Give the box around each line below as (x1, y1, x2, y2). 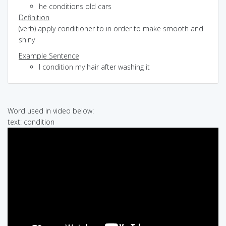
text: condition (8, 117, 54, 127)
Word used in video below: (8, 105, 94, 116)
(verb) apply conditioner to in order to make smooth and (19, 23, 203, 33)
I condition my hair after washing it (39, 62, 150, 72)
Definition (19, 12, 49, 22)
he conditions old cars (39, 1, 111, 11)
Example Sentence (19, 50, 79, 61)
